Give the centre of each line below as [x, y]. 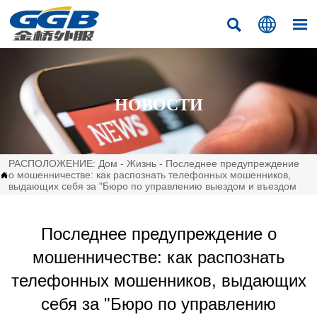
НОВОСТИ [158, 104]
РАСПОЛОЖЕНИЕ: [53, 163]
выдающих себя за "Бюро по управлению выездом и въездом [152, 186]
